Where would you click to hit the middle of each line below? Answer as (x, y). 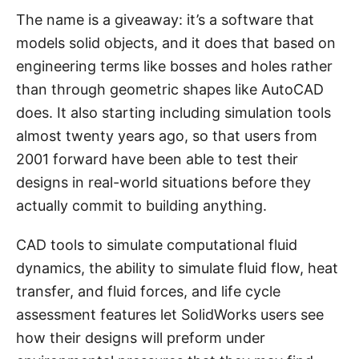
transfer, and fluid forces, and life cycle (148, 291)
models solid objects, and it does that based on (176, 42)
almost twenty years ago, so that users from (167, 135)
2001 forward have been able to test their (157, 159)
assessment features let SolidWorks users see (170, 314)
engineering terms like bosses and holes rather (174, 66)
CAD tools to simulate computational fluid (157, 244)
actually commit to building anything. (141, 205)
